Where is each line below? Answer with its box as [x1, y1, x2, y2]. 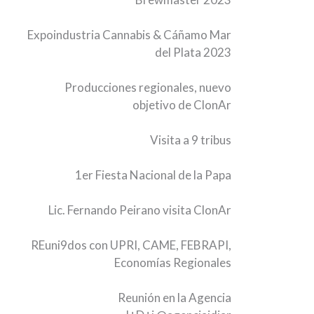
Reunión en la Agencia [118, 290, 232, 305]
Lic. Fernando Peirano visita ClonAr [48, 203, 232, 217]
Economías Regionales [114, 255, 232, 270]
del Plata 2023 [155, 45, 232, 60]
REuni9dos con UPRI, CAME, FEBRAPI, [31, 238, 232, 252]
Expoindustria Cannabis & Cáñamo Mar [27, 27, 232, 42]
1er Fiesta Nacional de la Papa [75, 168, 232, 182]
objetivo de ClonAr [132, 97, 232, 112]
